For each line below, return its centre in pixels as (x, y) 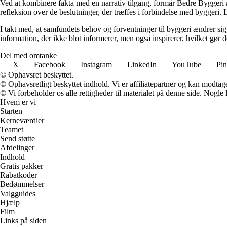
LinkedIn (142, 64)
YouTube (186, 64)
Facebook (50, 64)
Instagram (96, 64)
